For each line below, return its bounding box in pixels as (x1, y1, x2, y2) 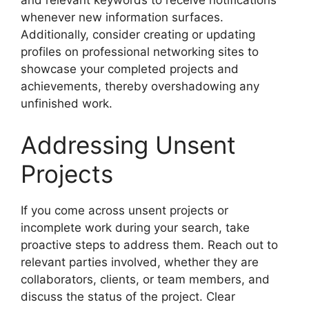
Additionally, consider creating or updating (21, 28, 255, 42)
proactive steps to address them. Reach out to (21, 237, 278, 252)
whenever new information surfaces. (21, 10, 223, 25)
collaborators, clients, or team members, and (21, 272, 270, 286)
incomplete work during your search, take (21, 220, 250, 235)
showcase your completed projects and (21, 62, 239, 77)
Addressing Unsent (21, 130, 236, 159)
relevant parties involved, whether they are (21, 255, 259, 269)
